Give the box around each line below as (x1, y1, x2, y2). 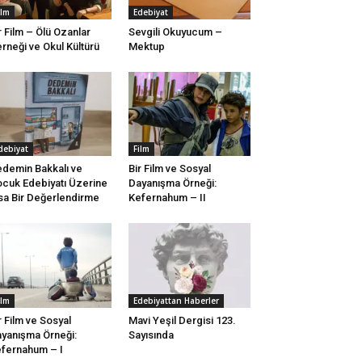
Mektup (128, 40, 165, 53)
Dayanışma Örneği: (128, 177, 217, 190)
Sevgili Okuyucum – (128, 26, 222, 39)
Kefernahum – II (128, 192, 206, 204)
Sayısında (128, 328, 174, 341)
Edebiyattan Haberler (133, 294, 219, 306)
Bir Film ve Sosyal (128, 162, 211, 175)
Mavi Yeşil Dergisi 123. (128, 314, 236, 326)
